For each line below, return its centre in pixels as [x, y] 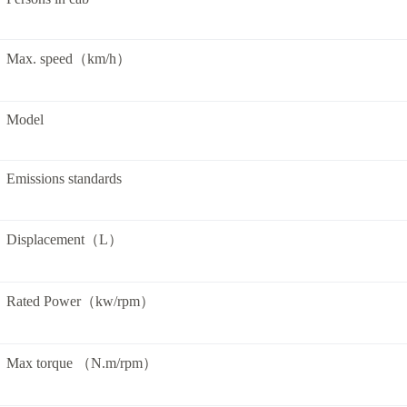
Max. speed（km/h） [69, 59]
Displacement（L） [65, 239]
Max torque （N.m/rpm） [82, 363]
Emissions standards [64, 179]
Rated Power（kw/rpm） [80, 301]
